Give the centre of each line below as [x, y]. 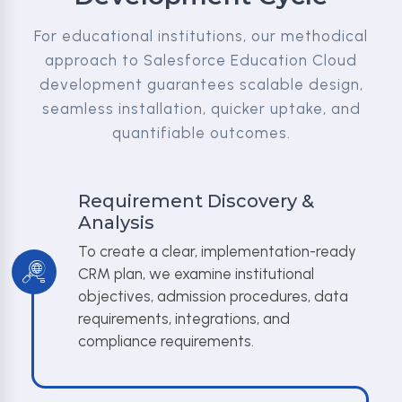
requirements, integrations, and [184, 319]
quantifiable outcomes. [201, 133]
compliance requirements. [166, 341]
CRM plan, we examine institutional [196, 274]
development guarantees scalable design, [201, 84]
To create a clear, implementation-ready [217, 251]
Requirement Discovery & [196, 201]
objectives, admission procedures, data [213, 296]
